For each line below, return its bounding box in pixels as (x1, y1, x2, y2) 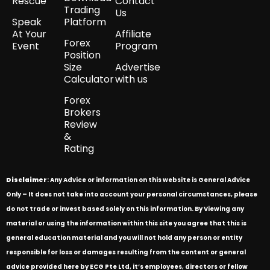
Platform (63, 15, 106, 30)
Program (115, 39, 158, 54)
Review (63, 118, 97, 132)
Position (63, 48, 101, 63)
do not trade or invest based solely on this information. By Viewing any (6, 204, 244, 214)
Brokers (63, 105, 101, 120)
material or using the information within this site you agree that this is (6, 219, 246, 228)
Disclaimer (6, 175, 47, 185)
